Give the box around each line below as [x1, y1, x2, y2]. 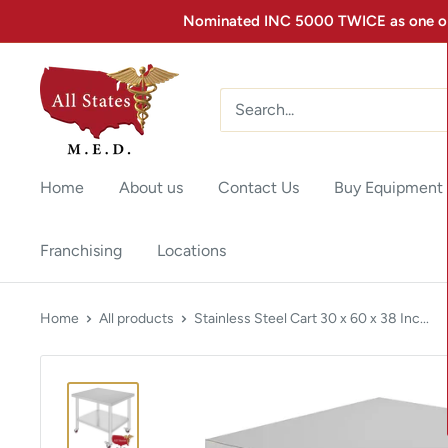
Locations [157, 241, 226, 260]
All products [99, 310, 174, 327]
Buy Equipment [334, 178, 443, 197]
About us [119, 178, 183, 197]
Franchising [40, 241, 122, 260]
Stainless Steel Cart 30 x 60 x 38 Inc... [194, 310, 429, 327]
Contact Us [218, 178, 299, 197]
